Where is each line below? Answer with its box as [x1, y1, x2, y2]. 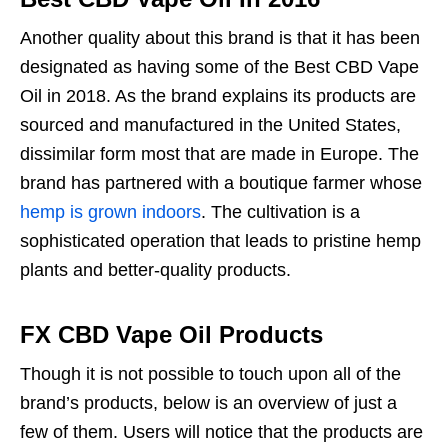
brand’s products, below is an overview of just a [20, 393, 397, 414]
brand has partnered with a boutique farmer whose [20, 173, 422, 194]
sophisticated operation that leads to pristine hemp [20, 231, 421, 252]
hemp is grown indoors [20, 202, 201, 223]
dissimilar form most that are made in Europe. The [20, 144, 419, 165]
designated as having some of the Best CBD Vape [20, 57, 419, 78]
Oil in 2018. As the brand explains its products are [20, 86, 416, 107]
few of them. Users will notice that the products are [20, 422, 423, 443]
